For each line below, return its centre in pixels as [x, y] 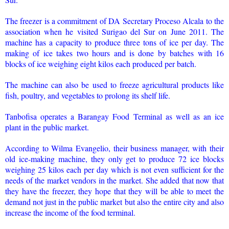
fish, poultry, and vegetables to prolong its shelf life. [88, 95]
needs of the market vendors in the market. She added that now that [114, 180]
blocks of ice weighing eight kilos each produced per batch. [101, 63]
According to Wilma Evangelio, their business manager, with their [114, 148]
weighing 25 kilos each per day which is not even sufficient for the [114, 169]
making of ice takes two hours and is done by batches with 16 [114, 53]
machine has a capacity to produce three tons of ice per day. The [114, 42]
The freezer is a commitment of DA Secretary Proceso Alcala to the [114, 20]
